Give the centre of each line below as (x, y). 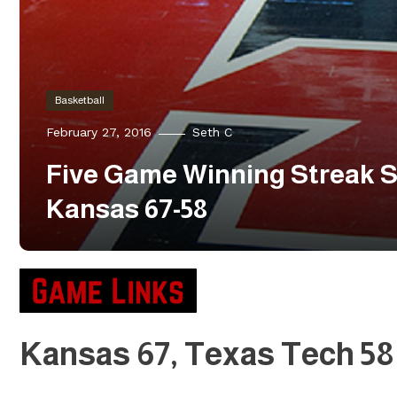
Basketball (80, 100)
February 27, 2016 (99, 132)
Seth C (212, 132)
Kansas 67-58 (127, 208)
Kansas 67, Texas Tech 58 (206, 354)
